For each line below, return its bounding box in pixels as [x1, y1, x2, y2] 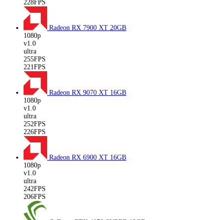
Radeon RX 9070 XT [49, 88, 110, 96]
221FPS [24, 63, 46, 71]
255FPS [24, 55, 46, 63]
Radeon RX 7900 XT [49, 24, 110, 31]
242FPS [24, 185, 46, 192]
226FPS [24, 128, 46, 136]
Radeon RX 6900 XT [49, 153, 110, 161]
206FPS [24, 192, 46, 200]
